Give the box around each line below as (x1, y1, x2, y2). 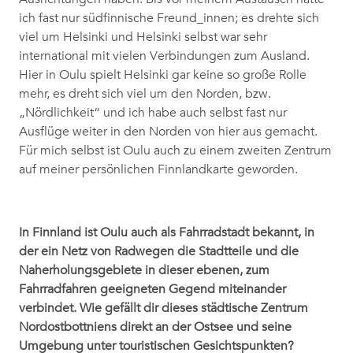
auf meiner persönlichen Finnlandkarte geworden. (19, 162, 298, 178)
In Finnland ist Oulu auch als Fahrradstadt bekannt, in (19, 225, 314, 241)
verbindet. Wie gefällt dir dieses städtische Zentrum (19, 300, 308, 317)
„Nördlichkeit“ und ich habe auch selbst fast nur (19, 105, 287, 121)
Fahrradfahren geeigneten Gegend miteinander (19, 281, 286, 298)
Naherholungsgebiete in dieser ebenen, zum (19, 262, 269, 279)
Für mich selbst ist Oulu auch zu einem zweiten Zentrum (19, 143, 332, 159)
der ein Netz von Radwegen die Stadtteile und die (19, 243, 299, 260)
